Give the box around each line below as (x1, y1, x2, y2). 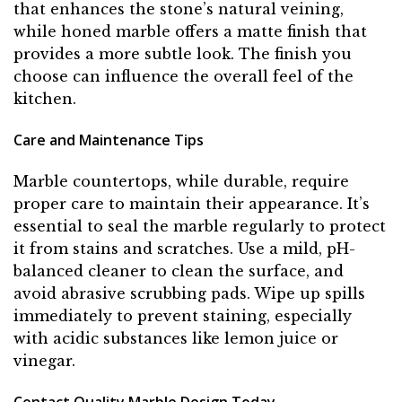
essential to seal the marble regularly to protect (13, 216, 386, 235)
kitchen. (13, 90, 76, 109)
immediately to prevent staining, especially (13, 306, 352, 325)
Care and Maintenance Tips (13, 130, 204, 150)
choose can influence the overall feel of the (13, 67, 354, 86)
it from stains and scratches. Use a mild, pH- (13, 239, 355, 258)
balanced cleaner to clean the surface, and (13, 261, 344, 280)
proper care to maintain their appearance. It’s (13, 194, 370, 213)
